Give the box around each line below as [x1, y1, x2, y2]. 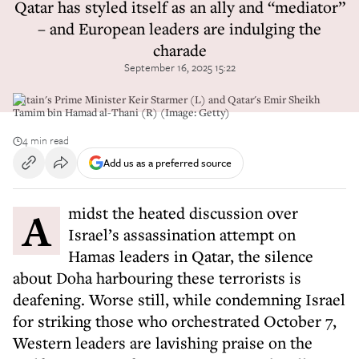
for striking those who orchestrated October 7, [13, 310, 337, 332]
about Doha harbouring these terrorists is [13, 267, 301, 288]
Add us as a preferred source [103, 154, 232, 171]
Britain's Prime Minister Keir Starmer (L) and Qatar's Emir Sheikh [13, 92, 320, 107]
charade [152, 39, 207, 61]
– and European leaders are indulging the [38, 18, 321, 39]
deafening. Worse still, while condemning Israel [13, 288, 345, 310]
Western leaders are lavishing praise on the [13, 332, 313, 353]
